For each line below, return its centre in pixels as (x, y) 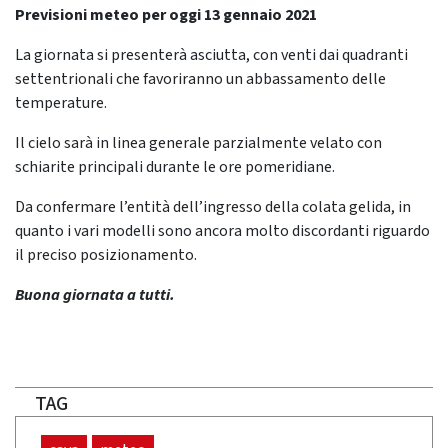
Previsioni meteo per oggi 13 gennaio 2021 (166, 15)
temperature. (61, 103)
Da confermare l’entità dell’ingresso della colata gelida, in (213, 207)
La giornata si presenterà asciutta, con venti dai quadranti (211, 55)
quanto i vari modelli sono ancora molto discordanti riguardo (222, 231)
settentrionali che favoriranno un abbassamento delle (200, 79)
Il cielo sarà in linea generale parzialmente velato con (198, 143)
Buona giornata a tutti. (95, 295)
